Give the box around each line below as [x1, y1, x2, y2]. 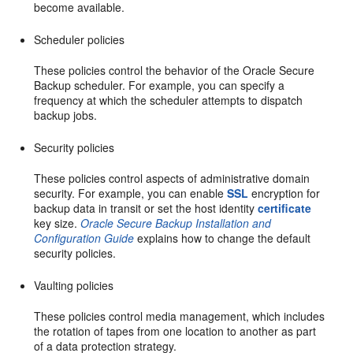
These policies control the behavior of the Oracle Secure [34, 61, 315, 78]
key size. [34, 214, 81, 231]
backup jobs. [34, 106, 98, 123]
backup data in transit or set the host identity [34, 199, 258, 216]
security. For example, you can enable [34, 184, 228, 201]
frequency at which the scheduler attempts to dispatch [34, 91, 303, 108]
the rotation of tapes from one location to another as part [34, 322, 317, 339]
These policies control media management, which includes [34, 307, 325, 324]
